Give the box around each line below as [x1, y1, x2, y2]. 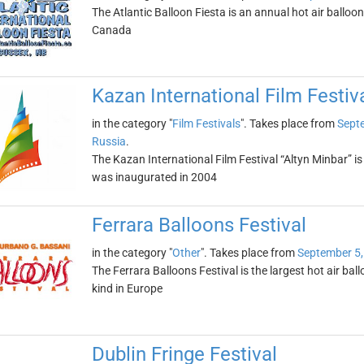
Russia [91, 135, 126, 148]
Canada [91, 24, 132, 37]
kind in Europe [91, 282, 162, 295]
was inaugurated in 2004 [91, 171, 217, 184]
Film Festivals [171, 117, 240, 130]
